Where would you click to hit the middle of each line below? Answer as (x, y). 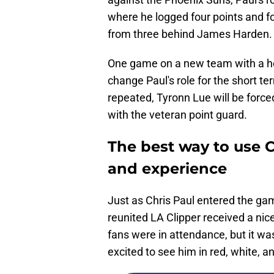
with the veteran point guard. (177, 115)
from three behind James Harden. (190, 34)
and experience (167, 169)
